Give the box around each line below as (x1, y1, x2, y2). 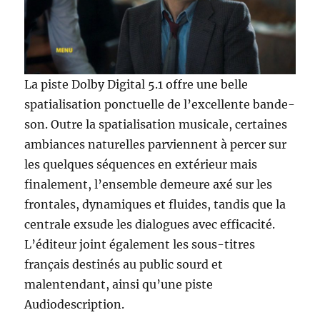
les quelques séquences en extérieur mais (24, 157, 258, 171)
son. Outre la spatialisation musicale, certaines (24, 117, 288, 131)
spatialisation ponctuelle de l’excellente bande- (24, 97, 296, 111)
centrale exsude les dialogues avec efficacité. (24, 217, 276, 231)
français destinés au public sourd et (24, 257, 224, 271)
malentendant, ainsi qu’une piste (24, 277, 214, 291)
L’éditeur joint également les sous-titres (24, 237, 256, 251)
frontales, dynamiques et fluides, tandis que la (24, 197, 286, 211)
